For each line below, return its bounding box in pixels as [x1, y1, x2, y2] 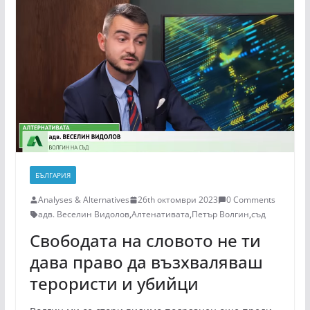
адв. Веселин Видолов [37, 208, 129, 221]
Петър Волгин [191, 208, 249, 221]
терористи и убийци [29, 272, 199, 295]
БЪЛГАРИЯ [35, 170, 71, 181]
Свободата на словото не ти [29, 229, 261, 253]
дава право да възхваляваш [29, 250, 263, 274]
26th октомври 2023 [137, 194, 218, 206]
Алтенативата [131, 208, 190, 221]
